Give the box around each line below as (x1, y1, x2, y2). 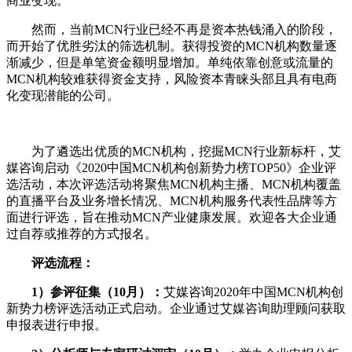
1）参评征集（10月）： (31, 285, 163, 299)
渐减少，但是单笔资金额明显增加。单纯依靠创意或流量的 (6, 56, 333, 70)
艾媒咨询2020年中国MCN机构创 (163, 285, 343, 299)
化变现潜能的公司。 (6, 89, 119, 103)
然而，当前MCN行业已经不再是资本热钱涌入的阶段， (6, 23, 337, 37)
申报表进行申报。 (6, 318, 107, 332)
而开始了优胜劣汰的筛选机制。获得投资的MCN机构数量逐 (6, 39, 337, 53)
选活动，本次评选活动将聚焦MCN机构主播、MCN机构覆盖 (6, 178, 341, 192)
